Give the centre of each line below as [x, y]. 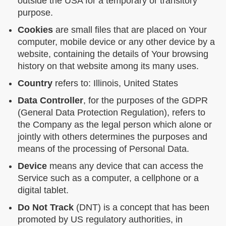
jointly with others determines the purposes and [112, 136]
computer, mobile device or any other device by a [116, 42]
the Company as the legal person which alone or [115, 124]
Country [35, 83]
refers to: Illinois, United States [115, 83]
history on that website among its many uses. [108, 66]
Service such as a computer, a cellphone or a [108, 178]
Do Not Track [46, 207]
